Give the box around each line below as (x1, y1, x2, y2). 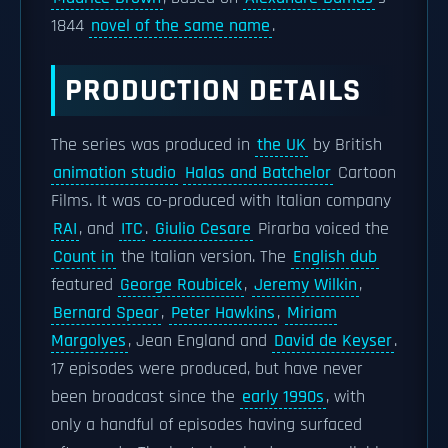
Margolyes (51, 330, 126, 352)
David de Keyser (274, 330, 392, 352)
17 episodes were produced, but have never (51, 358, 363, 380)
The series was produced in (51, 134, 255, 156)
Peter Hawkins (171, 302, 275, 324)
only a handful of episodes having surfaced (51, 414, 362, 436)
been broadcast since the (51, 386, 240, 408)
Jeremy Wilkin (254, 274, 357, 296)
